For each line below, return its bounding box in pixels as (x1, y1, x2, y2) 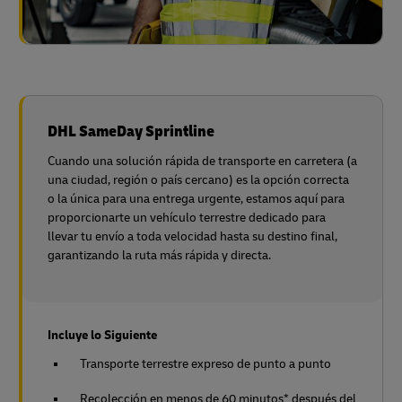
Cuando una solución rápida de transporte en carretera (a (48, 153, 357, 169)
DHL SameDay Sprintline (48, 120, 214, 142)
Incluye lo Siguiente (48, 327, 157, 343)
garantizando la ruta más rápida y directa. (48, 247, 271, 263)
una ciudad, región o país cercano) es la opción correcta (48, 171, 349, 188)
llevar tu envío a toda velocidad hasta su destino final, (48, 228, 337, 244)
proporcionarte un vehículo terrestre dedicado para (48, 209, 326, 225)
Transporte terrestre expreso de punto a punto (80, 355, 331, 371)
